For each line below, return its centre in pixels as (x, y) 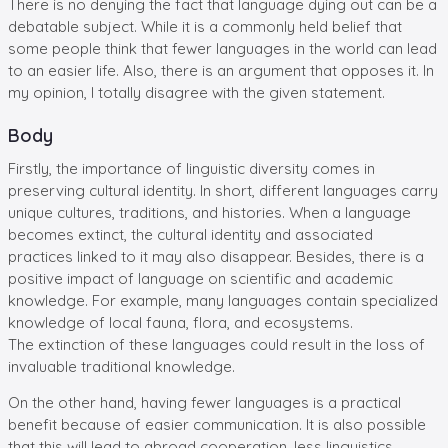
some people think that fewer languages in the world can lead (222, 48)
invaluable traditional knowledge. (121, 366)
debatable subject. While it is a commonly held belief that (205, 26)
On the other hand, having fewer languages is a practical (204, 402)
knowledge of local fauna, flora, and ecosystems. (180, 322)
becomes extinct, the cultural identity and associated (190, 234)
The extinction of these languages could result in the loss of (216, 344)
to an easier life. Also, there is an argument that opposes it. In (221, 70)
